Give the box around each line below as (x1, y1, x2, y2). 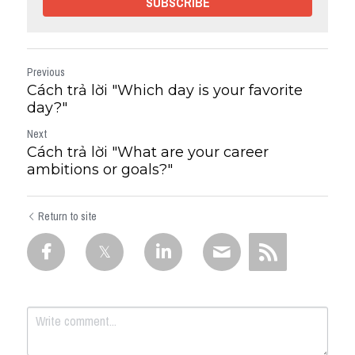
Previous (27, 64, 65, 79)
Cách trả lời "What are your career (27, 143, 269, 161)
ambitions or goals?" (27, 160, 173, 178)
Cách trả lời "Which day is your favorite (27, 81, 303, 99)
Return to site (38, 208, 97, 223)
